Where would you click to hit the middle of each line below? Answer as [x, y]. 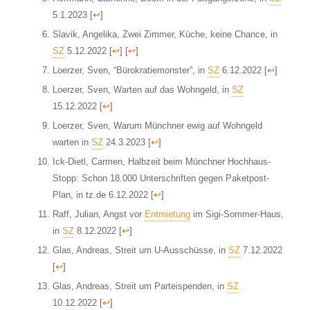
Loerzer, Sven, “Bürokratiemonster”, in [130, 70]
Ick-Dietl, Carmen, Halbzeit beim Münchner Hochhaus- [161, 162]
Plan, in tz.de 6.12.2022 [100, 195]
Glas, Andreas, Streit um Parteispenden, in [139, 286]
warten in [72, 142]
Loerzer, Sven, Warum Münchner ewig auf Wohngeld [157, 126]
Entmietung [167, 214]
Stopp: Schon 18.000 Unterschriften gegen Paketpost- [161, 178]
